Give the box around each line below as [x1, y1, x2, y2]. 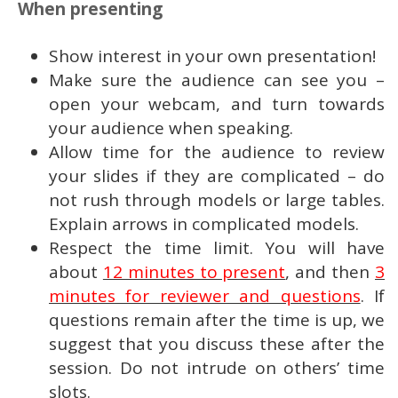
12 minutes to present [102, 259, 286, 283]
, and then [285, 259, 376, 283]
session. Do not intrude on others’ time [49, 355, 385, 379]
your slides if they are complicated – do [49, 163, 385, 187]
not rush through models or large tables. [49, 187, 385, 211]
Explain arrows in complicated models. [49, 211, 359, 235]
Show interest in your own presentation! [49, 44, 376, 68]
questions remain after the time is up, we [49, 307, 385, 331]
